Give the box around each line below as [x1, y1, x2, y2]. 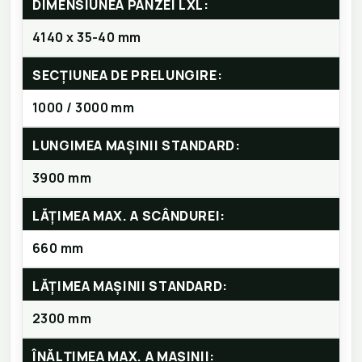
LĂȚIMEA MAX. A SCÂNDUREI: [32, 207, 225, 225]
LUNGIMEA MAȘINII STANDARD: [32, 137, 241, 155]
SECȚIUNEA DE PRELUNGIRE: [32, 66, 223, 85]
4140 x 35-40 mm [32, 28, 141, 47]
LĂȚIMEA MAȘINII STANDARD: [32, 277, 228, 296]
